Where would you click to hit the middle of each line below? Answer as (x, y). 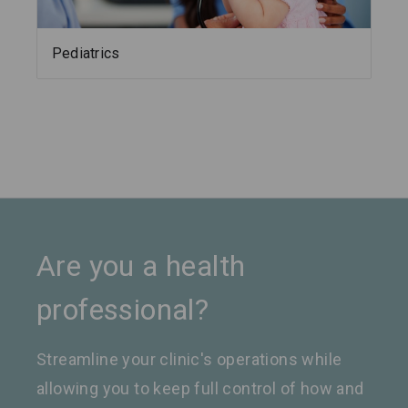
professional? (123, 310)
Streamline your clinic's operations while (189, 360)
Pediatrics (86, 54)
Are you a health (141, 266)
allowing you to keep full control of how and (200, 389)
